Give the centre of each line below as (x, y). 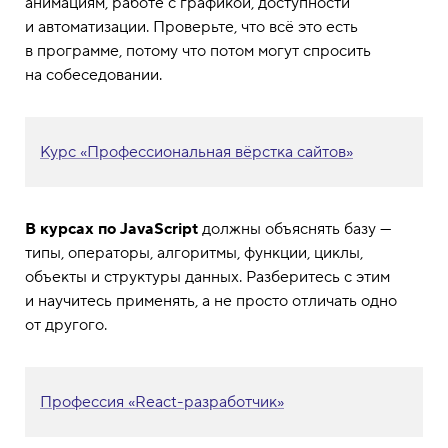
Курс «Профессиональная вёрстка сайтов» (196, 151)
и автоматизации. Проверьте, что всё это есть (191, 26)
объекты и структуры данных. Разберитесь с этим (207, 276)
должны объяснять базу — (294, 228)
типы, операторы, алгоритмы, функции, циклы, (194, 252)
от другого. (66, 324)
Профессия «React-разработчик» (162, 401)
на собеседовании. (93, 74)
